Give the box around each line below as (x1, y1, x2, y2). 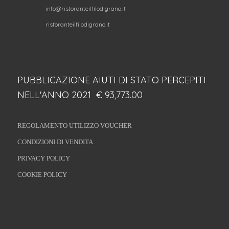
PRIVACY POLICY (17, 154, 70, 163)
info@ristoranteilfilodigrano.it (45, 5, 126, 13)
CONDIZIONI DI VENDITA (17, 138, 93, 146)
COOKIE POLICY (17, 171, 67, 179)
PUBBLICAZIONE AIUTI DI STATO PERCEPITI (17, 74, 206, 86)
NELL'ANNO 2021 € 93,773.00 (17, 89, 143, 101)
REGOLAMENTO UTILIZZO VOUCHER (17, 122, 132, 130)
